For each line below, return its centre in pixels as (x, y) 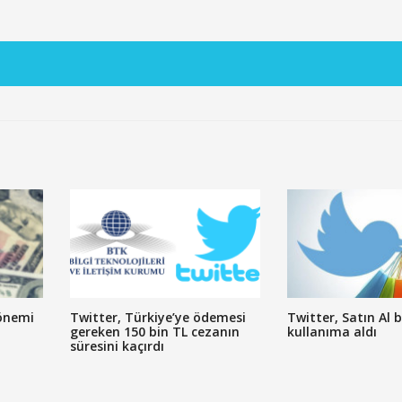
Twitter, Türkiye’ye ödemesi (157, 317)
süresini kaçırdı (117, 345)
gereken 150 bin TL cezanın (154, 331)
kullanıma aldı (332, 331)
